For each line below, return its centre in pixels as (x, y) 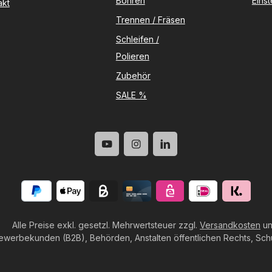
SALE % (131, 95)
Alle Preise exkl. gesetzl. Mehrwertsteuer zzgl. (106, 225)
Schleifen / (137, 39)
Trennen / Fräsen (150, 20)
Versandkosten (230, 225)
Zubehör (133, 76)
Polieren (132, 56)
